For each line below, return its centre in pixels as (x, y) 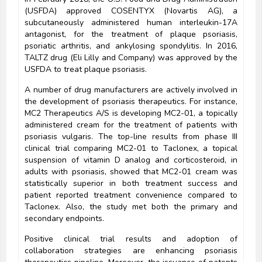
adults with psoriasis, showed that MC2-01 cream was (131, 172)
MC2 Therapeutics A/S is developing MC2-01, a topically (131, 113)
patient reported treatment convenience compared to (131, 195)
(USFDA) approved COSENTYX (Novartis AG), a (131, 11)
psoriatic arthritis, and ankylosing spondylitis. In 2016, (131, 46)
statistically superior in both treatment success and (131, 184)
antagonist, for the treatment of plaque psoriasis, (131, 35)
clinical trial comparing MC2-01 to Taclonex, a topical (131, 149)
